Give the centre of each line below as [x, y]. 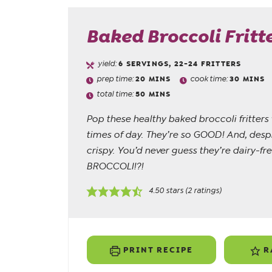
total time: [116, 94]
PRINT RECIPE [157, 250]
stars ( [176, 191]
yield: [108, 63]
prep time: [116, 79]
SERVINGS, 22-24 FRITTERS [184, 64]
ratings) [207, 191]
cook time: [210, 79]
